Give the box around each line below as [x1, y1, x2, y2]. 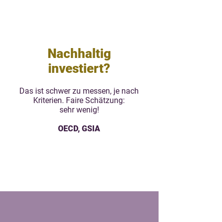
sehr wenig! [59, 105, 99, 114]
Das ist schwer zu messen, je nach [19, 86, 139, 96]
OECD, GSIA [58, 124, 100, 133]
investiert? [48, 61, 110, 76]
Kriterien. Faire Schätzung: [33, 96, 125, 105]
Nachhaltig [47, 46, 111, 61]
